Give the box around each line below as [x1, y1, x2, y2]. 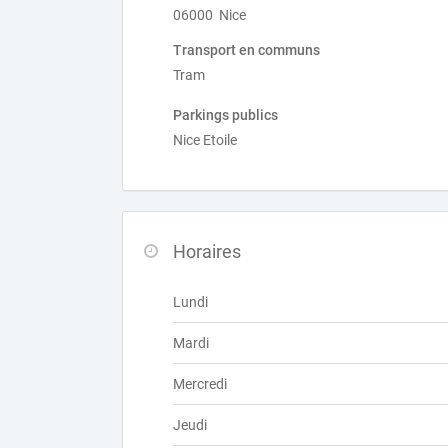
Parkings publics [173, 107, 278, 123]
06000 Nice [173, 7, 246, 23]
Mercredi [173, 376, 227, 392]
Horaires [173, 241, 241, 262]
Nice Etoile [173, 132, 237, 148]
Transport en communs [173, 42, 320, 58]
